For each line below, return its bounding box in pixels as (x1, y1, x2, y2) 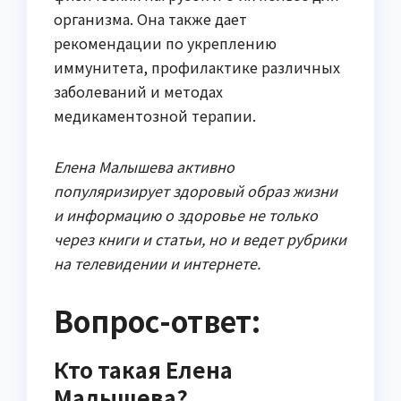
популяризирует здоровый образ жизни (54, 179, 337, 201)
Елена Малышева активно (54, 155, 235, 177)
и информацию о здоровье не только (54, 203, 318, 226)
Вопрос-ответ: (54, 299, 260, 341)
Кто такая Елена (54, 353, 233, 385)
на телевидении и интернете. (54, 252, 260, 274)
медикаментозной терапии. (54, 104, 256, 126)
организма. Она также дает (54, 7, 247, 30)
